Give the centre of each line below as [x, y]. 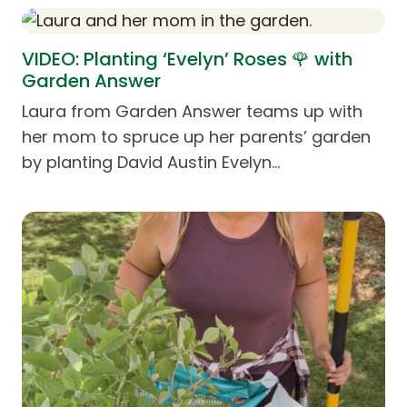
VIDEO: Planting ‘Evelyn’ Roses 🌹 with [187, 59]
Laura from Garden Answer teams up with [192, 111]
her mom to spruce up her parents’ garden [196, 136]
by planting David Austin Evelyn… [151, 162]
